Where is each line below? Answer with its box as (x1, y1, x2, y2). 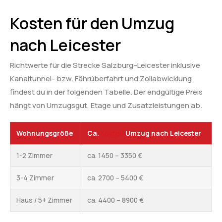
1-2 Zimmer (16, 151, 53, 161)
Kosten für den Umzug (10, 12, 174, 35)
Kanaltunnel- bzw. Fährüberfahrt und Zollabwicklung (10, 73, 192, 84)
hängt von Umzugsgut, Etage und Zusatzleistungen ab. (10, 100, 202, 111)
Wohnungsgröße (16, 129, 73, 138)
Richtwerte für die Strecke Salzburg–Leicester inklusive (10, 60, 200, 71)
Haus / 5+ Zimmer (16, 196, 72, 205)
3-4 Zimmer (16, 173, 54, 183)
